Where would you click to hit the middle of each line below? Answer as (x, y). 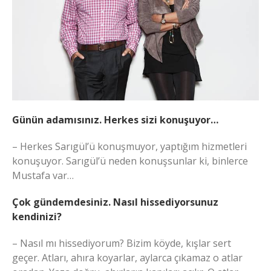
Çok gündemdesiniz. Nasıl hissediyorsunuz (115, 202)
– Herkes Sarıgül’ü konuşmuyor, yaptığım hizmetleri (129, 147)
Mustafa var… (43, 176)
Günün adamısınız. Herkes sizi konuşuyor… (115, 120)
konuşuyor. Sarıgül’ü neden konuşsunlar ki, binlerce (130, 161)
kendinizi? (37, 217)
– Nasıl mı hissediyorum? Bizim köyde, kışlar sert (122, 243)
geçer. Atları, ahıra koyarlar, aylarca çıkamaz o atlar (127, 258)
